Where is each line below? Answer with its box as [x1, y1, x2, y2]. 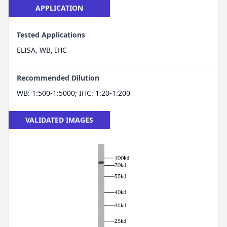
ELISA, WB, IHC [17, 45, 67, 55]
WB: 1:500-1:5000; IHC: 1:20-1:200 [17, 88, 130, 98]
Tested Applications [17, 30, 85, 40]
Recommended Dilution [17, 73, 99, 83]
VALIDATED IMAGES [25, 115, 93, 125]
